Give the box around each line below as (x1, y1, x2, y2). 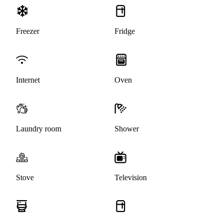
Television (114, 173, 147, 182)
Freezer (16, 27, 39, 36)
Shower (114, 124, 139, 133)
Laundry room (16, 124, 61, 133)
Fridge (114, 27, 135, 36)
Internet (16, 76, 40, 85)
